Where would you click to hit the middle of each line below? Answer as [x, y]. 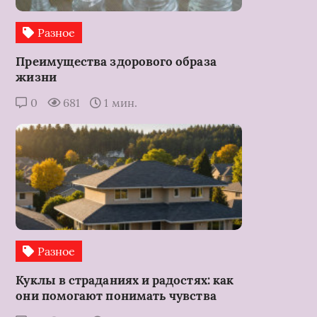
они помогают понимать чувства [116, 295]
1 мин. [119, 102]
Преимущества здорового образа [116, 61]
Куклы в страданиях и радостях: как [125, 280]
